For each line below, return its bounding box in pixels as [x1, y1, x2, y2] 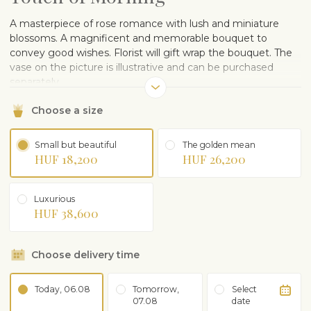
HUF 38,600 [34, 204, 99, 221]
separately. [10, 75, 61, 88]
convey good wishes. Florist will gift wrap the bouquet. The [10, 46, 292, 59]
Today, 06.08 [35, 283, 90, 294]
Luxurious [34, 193, 75, 204]
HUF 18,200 [35, 150, 98, 167]
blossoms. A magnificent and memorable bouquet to [10, 31, 267, 44]
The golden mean [182, 139, 255, 150]
